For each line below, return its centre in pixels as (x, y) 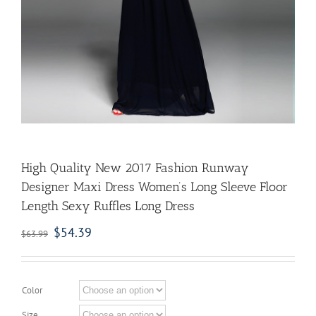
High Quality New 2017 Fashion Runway (135, 168)
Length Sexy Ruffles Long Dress (108, 206)
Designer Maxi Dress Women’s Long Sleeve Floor (154, 187)
